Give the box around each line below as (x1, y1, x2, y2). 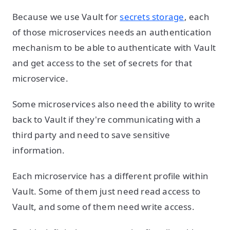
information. (12, 144, 67, 156)
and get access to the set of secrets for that (12, 57, 193, 69)
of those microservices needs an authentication (12, 26, 212, 38)
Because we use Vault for (12, 11, 120, 23)
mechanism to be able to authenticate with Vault (12, 42, 216, 53)
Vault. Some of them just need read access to (12, 185, 201, 197)
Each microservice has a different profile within (12, 170, 209, 182)
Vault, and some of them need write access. (12, 201, 197, 213)
